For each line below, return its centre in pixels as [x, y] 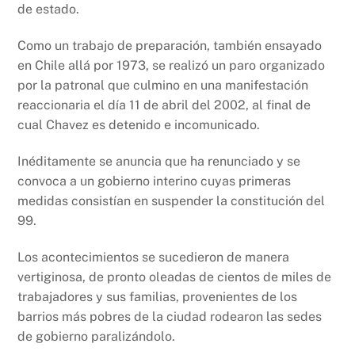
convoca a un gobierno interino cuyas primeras [155, 181]
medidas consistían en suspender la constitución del [172, 200]
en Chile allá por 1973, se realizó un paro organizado [172, 65]
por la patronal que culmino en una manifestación [163, 85]
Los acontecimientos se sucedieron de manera [154, 257]
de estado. [49, 10]
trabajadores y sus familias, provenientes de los [158, 296]
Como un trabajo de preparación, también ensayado [170, 45]
